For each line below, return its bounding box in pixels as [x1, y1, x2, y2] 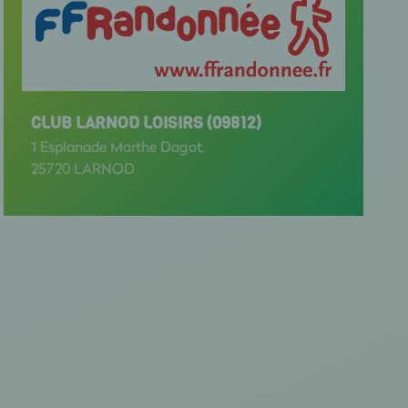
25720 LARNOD [30, 158, 135, 179]
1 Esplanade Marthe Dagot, [30, 137, 205, 158]
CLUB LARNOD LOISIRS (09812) [30, 112, 261, 135]
